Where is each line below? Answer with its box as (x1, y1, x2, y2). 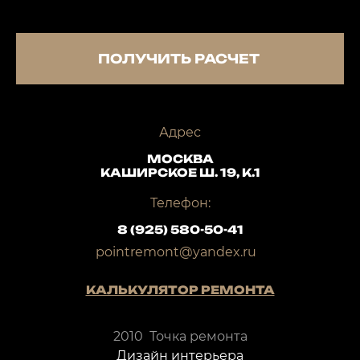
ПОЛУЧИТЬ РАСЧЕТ (97, 51, 263, 67)
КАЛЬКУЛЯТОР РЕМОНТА (85, 283, 275, 297)
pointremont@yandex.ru (96, 244, 256, 260)
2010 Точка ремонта (112, 329, 247, 344)
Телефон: (149, 195, 211, 211)
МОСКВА (146, 152, 214, 166)
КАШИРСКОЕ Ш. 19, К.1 (100, 166, 260, 179)
